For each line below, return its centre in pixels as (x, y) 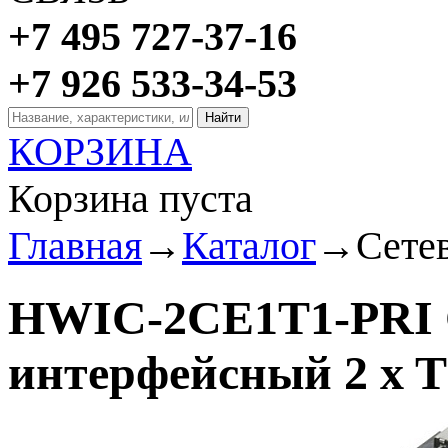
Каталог (249, 245)
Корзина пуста (130, 198)
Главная (75, 245)
